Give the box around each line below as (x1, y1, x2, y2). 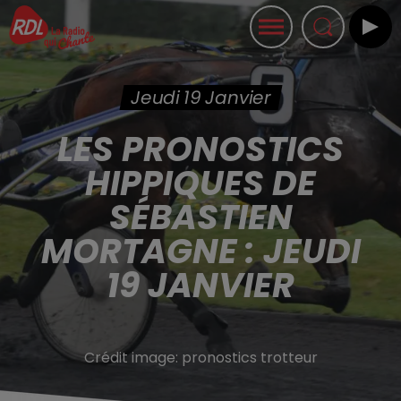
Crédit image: (83, 347, 182, 368)
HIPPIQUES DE (85, 159, 316, 207)
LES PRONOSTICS (57, 125, 344, 173)
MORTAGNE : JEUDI (40, 227, 361, 275)
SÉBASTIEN (108, 193, 293, 241)
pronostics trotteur (181, 347, 318, 368)
